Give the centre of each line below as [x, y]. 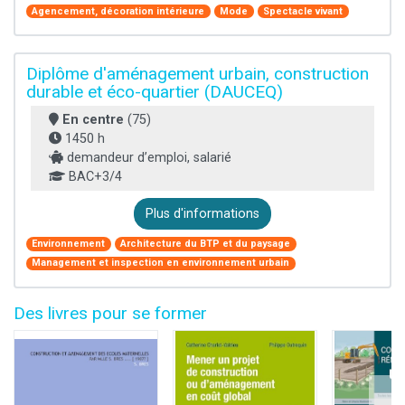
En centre [93, 120]
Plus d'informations [202, 214]
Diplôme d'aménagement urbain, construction [198, 74]
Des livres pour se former [110, 314]
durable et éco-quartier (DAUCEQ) [155, 92]
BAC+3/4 [94, 177]
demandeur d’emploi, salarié [147, 158]
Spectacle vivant [303, 11]
